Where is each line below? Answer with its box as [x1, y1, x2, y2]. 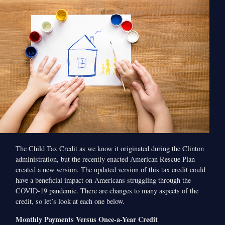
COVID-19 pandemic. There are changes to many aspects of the [16, 186, 199, 196]
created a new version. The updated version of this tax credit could [16, 165, 206, 175]
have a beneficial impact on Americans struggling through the [16, 175, 191, 185]
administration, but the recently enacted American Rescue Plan [16, 154, 195, 164]
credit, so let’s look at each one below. [16, 196, 125, 206]
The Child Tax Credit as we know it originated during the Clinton [16, 144, 204, 154]
